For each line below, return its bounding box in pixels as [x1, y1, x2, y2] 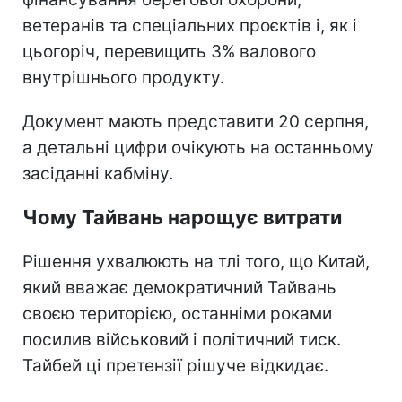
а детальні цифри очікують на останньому [22, 136, 374, 158]
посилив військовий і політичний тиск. [22, 328, 341, 350]
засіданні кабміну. [22, 162, 173, 184]
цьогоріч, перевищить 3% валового [22, 40, 316, 62]
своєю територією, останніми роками [22, 302, 332, 324]
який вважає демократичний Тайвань [22, 276, 336, 298]
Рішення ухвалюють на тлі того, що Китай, [22, 250, 370, 272]
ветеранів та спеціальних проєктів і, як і [22, 14, 357, 36]
